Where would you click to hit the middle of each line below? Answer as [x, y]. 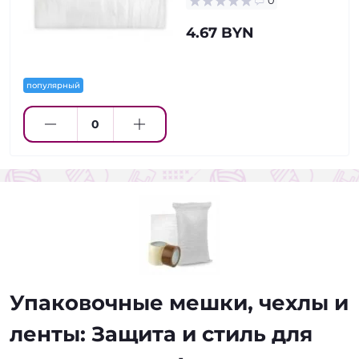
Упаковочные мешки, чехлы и [179, 303]
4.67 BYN [220, 33]
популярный [53, 85]
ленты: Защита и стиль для [161, 334]
